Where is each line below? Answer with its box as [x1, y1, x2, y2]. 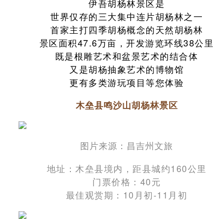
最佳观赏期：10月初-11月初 [66, 188, 188, 201]
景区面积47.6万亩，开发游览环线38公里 [39, 36, 214, 49]
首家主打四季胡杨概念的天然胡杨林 [50, 22, 203, 36]
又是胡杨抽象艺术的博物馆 [69, 62, 184, 75]
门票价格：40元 [92, 175, 161, 188]
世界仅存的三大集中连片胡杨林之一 [50, 9, 203, 22]
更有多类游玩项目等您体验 [69, 75, 184, 88]
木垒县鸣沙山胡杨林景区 [75, 98, 178, 111]
